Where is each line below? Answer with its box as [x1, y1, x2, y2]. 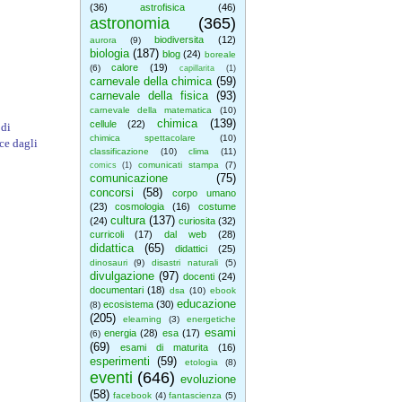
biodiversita [154, 34, 205, 45]
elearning [123, 314, 162, 324]
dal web [164, 229, 206, 240]
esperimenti [89, 354, 150, 368]
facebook [113, 390, 152, 400]
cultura [109, 214, 145, 227]
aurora [89, 35, 117, 45]
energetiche [186, 314, 236, 324]
